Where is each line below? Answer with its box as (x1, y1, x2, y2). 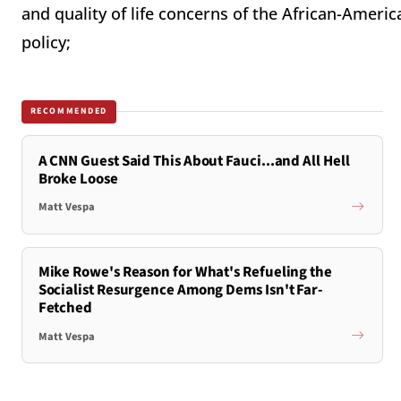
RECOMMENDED (30, 105, 108, 118)
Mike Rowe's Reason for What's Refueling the (38, 261, 332, 284)
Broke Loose (38, 167, 118, 190)
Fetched (38, 297, 93, 320)
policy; (21, 31, 71, 53)
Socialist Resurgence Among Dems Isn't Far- (38, 279, 324, 302)
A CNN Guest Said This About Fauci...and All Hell (38, 149, 350, 172)
